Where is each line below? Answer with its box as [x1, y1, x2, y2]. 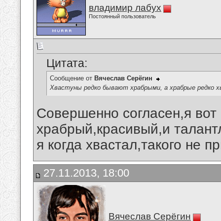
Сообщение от [50, 74, 94, 82]
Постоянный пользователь [89, 13, 156, 19]
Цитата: [46, 57, 87, 70]
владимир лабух [89, 2, 161, 13]
